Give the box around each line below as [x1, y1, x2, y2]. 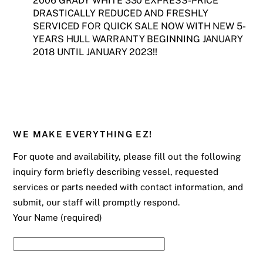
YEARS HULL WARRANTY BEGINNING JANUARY [33, 33, 244, 45]
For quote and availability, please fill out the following [13, 151, 241, 161]
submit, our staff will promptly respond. [13, 197, 180, 207]
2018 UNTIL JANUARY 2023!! [33, 46, 157, 58]
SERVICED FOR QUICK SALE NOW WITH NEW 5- [33, 20, 246, 32]
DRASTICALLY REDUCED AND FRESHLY [33, 7, 208, 19]
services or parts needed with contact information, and [13, 181, 244, 192]
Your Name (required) [13, 212, 103, 222]
